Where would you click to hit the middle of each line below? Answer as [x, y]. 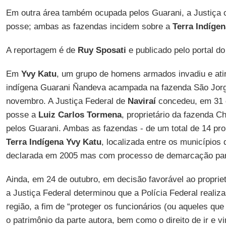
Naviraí [142, 101]
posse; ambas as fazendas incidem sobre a [89, 26]
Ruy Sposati [102, 50]
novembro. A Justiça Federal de [67, 101]
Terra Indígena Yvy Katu [53, 142]
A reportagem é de [42, 50]
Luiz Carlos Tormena [80, 115]
